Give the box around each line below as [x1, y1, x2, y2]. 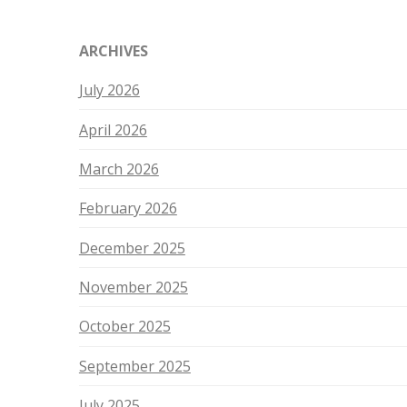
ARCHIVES [78, 41, 148, 62]
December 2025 [78, 237, 185, 258]
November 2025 [78, 277, 188, 297]
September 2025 [78, 355, 191, 376]
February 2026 [78, 198, 177, 219]
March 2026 [78, 158, 159, 179]
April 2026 [78, 119, 147, 140]
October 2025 [78, 316, 171, 337]
